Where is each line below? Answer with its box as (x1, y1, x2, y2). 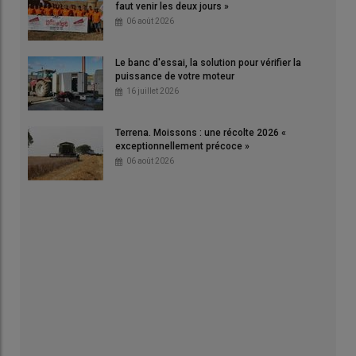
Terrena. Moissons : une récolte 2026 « (115, 126, 286, 138)
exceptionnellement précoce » (115, 140, 250, 152)
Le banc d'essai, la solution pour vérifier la (115, 56, 301, 68)
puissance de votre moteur (115, 70, 234, 82)
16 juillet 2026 (126, 86, 179, 95)
